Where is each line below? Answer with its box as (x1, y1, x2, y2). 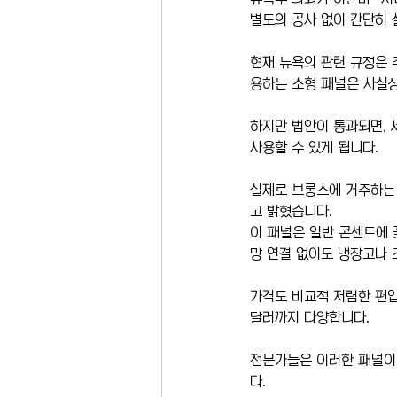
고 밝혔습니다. (250, 204, 332, 218)
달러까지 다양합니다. (250, 310, 370, 324)
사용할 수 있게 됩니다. (250, 140, 378, 154)
